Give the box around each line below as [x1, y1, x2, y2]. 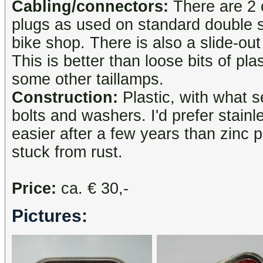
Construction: [12, 89, 118, 107]
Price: [12, 180, 56, 198]
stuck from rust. [12, 143, 123, 161]
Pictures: [12, 206, 87, 226]
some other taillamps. [12, 70, 164, 89]
